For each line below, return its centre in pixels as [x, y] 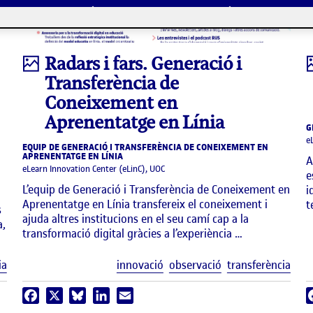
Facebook [60, 296]
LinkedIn [128, 296]
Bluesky [102, 296]
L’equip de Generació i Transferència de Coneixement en [156, 190]
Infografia [62, 63]
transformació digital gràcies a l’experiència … [133, 234]
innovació [140, 265]
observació [195, 265]
